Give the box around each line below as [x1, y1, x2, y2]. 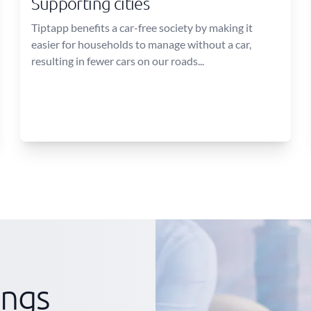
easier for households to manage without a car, [31, 37, 252, 51]
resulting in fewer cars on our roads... [31, 54, 205, 67]
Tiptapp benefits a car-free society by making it [31, 21, 253, 34]
